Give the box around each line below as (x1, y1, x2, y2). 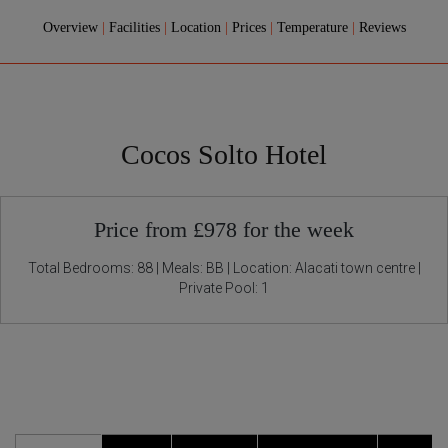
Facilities (108, 20, 164, 35)
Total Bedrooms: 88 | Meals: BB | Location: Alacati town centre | (27, 260, 421, 276)
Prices (231, 20, 270, 35)
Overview (42, 20, 102, 35)
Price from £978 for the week (94, 217, 354, 242)
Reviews (358, 20, 406, 35)
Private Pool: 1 (179, 280, 269, 296)
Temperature (276, 20, 352, 35)
